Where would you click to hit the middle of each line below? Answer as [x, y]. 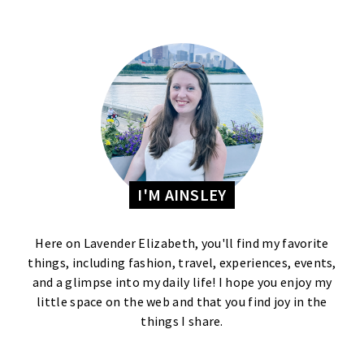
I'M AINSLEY [182, 194]
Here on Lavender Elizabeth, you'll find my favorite [182, 243]
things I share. [182, 321]
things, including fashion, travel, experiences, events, [182, 262]
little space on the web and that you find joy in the [182, 301]
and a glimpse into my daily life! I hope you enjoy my [182, 282]
